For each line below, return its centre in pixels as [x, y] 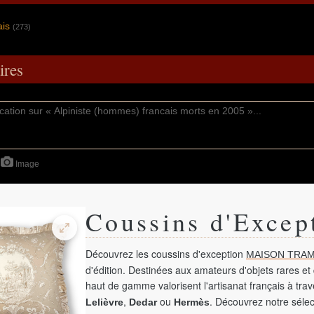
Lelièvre [104, 302]
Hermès [192, 302]
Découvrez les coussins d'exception [166, 254]
